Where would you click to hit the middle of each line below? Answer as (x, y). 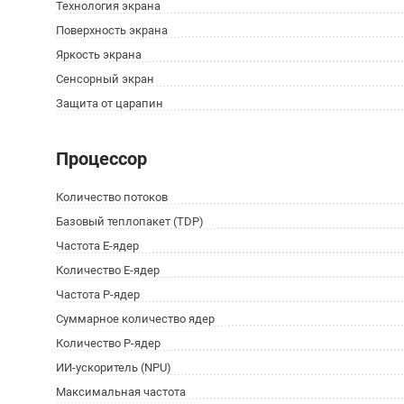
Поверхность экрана (112, 30)
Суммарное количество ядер (135, 319)
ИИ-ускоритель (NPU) (114, 367)
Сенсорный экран (105, 79)
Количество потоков (112, 197)
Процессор (101, 159)
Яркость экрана (99, 55)
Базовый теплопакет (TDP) (130, 221)
